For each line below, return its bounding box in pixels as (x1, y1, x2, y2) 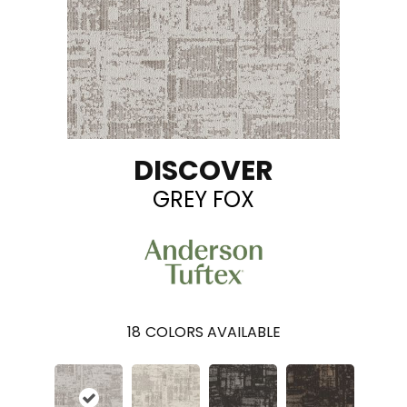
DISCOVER (134, 151, 273, 190)
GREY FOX (153, 184, 254, 214)
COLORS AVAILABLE (144, 322, 281, 343)
